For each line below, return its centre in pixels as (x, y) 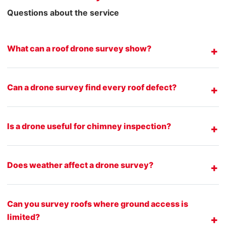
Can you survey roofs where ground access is (98, 204)
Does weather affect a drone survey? (80, 165)
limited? (23, 217)
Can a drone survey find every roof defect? (92, 87)
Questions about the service (63, 12)
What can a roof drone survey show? (79, 48)
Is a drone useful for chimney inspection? (89, 126)
